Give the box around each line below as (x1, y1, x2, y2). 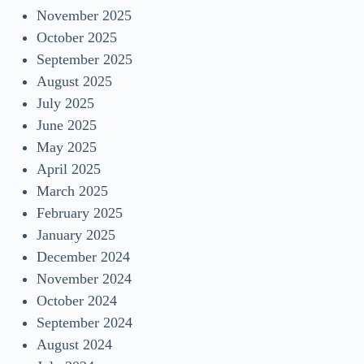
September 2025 (37, 51, 132, 68)
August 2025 (37, 73, 112, 90)
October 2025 (37, 29, 117, 46)
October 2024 (37, 292, 117, 310)
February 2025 (37, 205, 123, 222)
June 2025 (37, 117, 97, 134)
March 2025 (37, 183, 108, 200)
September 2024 (37, 314, 132, 331)
